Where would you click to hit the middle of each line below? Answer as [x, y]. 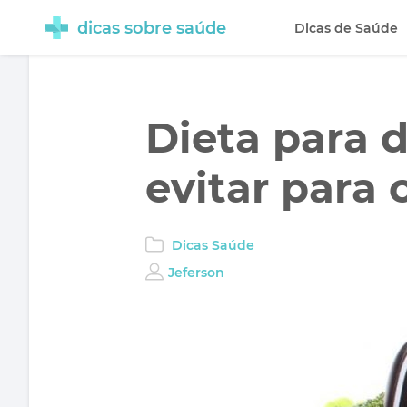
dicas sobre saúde [152, 28]
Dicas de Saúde [347, 28]
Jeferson [196, 273]
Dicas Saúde [213, 245]
